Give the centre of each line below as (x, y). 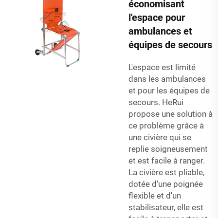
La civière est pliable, (166, 172)
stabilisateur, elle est (166, 207)
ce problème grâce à (166, 125)
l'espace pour (157, 17)
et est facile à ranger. (167, 160)
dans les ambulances (167, 79)
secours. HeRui (156, 102)
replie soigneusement (168, 149)
